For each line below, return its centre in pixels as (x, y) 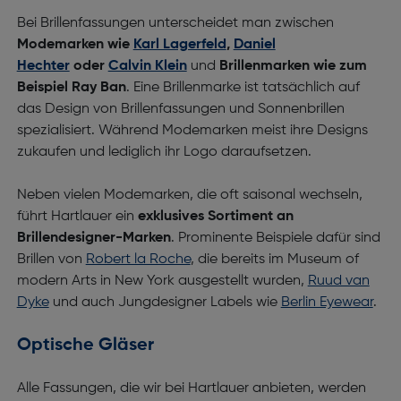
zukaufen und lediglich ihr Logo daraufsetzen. (166, 152)
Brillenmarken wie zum (293, 66)
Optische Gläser (85, 346)
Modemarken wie (75, 45)
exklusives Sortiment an (215, 217)
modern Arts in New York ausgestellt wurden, (162, 281)
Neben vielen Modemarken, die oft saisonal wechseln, (189, 195)
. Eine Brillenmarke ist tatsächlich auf (243, 88)
